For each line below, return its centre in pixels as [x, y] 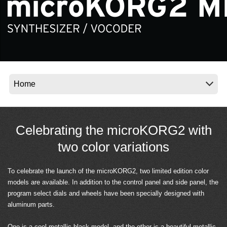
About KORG [58, 52]
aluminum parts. [31, 205]
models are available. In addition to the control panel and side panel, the [113, 182]
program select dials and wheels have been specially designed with [106, 194]
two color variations [113, 147]
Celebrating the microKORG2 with [113, 130]
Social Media [56, 16]
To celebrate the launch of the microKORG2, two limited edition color [108, 171]
